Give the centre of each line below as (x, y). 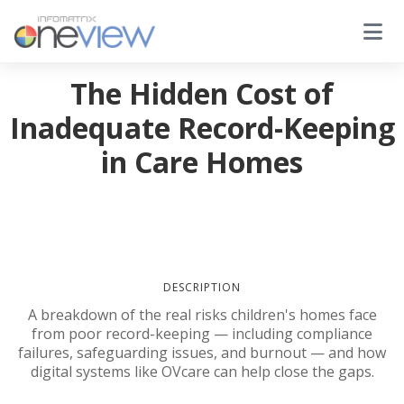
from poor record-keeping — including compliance (202, 334)
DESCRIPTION (202, 287)
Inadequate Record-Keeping (202, 128)
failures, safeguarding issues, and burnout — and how (202, 353)
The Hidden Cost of (202, 93)
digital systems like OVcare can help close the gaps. (202, 372)
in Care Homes (202, 162)
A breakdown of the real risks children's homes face (202, 315)
